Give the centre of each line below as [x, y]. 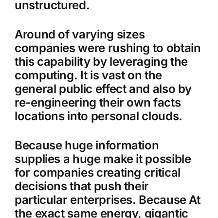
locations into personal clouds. [98, 116]
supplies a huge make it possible [103, 159]
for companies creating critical [97, 173]
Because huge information [87, 145]
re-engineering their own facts [98, 103]
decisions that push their [82, 186]
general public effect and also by [103, 89]
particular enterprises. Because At [107, 200]
